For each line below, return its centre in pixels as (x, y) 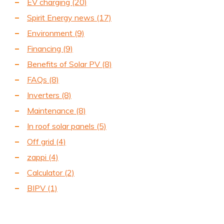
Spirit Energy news (62, 17)
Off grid (41, 141)
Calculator (46, 172)
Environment (51, 33)
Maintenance (51, 110)
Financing (45, 48)
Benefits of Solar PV (64, 64)
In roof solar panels (62, 126)
